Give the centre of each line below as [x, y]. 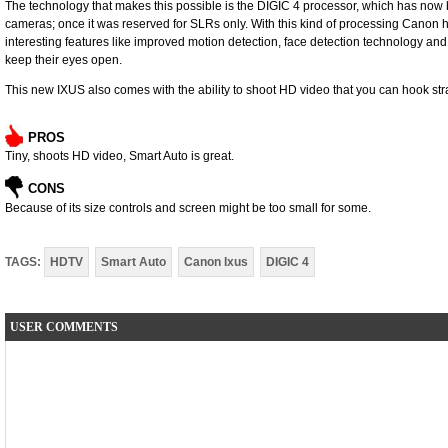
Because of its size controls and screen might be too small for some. [188, 208]
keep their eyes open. [63, 60]
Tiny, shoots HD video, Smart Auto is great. [119, 156]
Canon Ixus [216, 262]
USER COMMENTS [64, 327]
